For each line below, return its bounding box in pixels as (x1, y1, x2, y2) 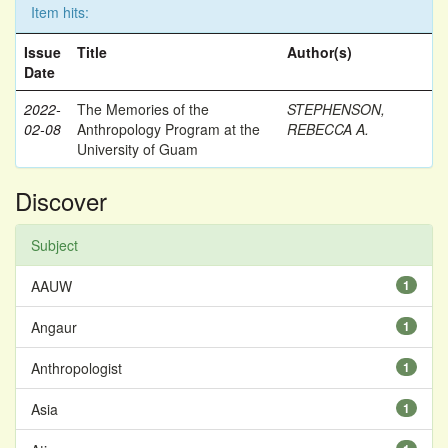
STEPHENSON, (287, 99, 385, 119)
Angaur (31, 317, 77, 337)
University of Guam (77, 139, 198, 159)
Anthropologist (31, 358, 122, 378)
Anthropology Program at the (77, 119, 260, 139)
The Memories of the (77, 99, 209, 119)
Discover (15, 183, 107, 218)
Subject (31, 235, 78, 255)
